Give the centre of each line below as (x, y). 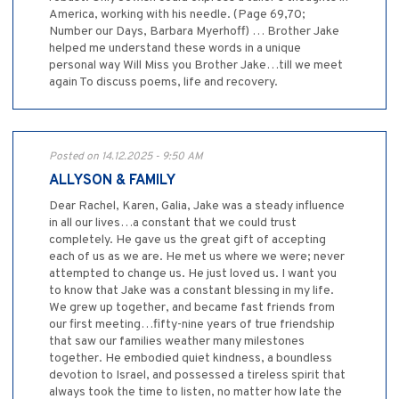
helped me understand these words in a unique (175, 48)
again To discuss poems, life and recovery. (163, 82)
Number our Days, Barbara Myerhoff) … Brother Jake (194, 31)
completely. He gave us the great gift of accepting (187, 240)
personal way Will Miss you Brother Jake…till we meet (196, 65)
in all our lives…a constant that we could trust (173, 223)
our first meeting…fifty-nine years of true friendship (192, 324)
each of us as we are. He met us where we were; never (197, 256)
